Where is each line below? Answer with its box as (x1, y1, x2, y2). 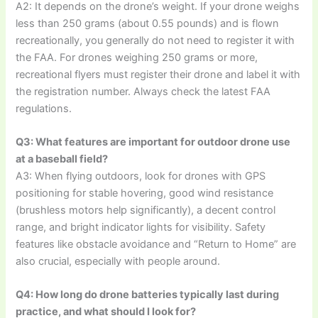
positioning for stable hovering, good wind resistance (16, 186, 274, 199)
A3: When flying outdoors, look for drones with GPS (16, 169, 266, 182)
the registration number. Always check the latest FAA (16, 84, 271, 98)
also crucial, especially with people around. (16, 254, 221, 268)
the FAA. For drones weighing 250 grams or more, (16, 50, 258, 64)
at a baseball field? (16, 152, 109, 165)
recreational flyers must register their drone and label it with (16, 67, 301, 81)
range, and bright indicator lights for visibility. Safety (16, 220, 266, 234)
